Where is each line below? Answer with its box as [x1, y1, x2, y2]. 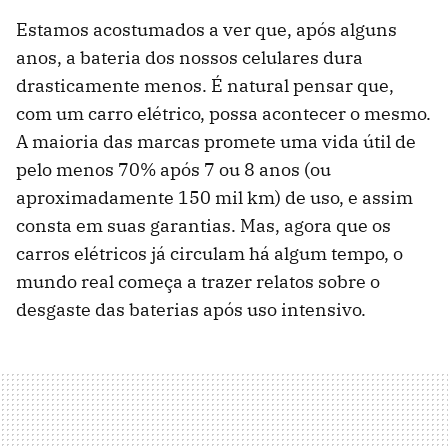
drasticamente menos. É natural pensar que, [16, 74, 394, 98]
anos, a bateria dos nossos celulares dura [16, 46, 363, 70]
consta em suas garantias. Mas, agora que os [16, 214, 391, 238]
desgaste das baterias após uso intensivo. [16, 298, 366, 322]
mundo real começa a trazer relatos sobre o [16, 270, 380, 294]
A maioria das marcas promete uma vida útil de [16, 130, 416, 154]
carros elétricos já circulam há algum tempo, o [16, 242, 403, 266]
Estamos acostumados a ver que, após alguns [16, 18, 397, 42]
